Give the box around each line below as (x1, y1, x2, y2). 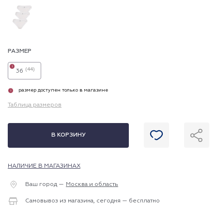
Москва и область (66, 182, 118, 187)
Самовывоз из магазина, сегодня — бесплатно (25, 198, 160, 204)
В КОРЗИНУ (51, 132, 86, 138)
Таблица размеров (8, 102, 62, 108)
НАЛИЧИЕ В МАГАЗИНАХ (8, 163, 80, 169)
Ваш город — (25, 182, 64, 187)
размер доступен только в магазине (18, 88, 108, 93)
